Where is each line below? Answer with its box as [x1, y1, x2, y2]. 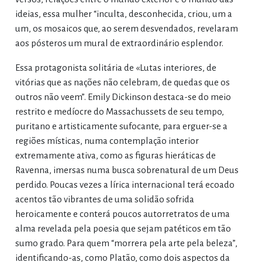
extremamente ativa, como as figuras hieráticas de [15, 150, 216, 160]
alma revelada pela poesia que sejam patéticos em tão [15, 223, 231, 233]
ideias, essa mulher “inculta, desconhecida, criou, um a [15, 8, 232, 19]
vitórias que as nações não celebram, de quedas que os [15, 77, 230, 87]
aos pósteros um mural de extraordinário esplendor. [15, 37, 223, 48]
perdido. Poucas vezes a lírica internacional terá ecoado [15, 179, 235, 189]
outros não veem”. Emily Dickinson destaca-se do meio [15, 91, 231, 102]
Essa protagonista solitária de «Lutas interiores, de [15, 62, 216, 73]
